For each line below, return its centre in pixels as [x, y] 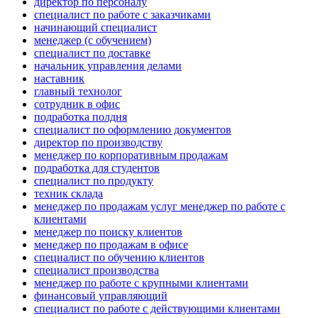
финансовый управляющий [101, 296]
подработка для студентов [97, 168]
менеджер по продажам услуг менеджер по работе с [160, 207]
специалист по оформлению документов [133, 130]
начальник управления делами [108, 66]
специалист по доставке [92, 53]
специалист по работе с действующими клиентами [157, 309]
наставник [59, 79]
